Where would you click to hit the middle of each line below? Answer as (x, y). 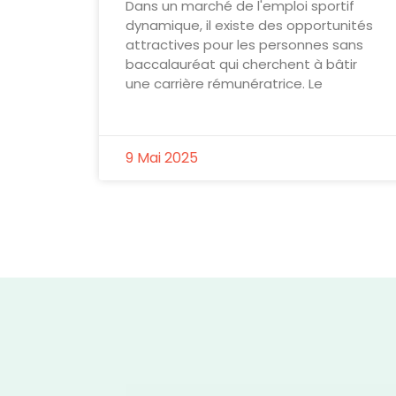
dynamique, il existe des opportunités (249, 25)
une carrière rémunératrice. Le (224, 83)
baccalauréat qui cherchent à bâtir (241, 64)
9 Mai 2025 (162, 157)
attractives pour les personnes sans (244, 44)
